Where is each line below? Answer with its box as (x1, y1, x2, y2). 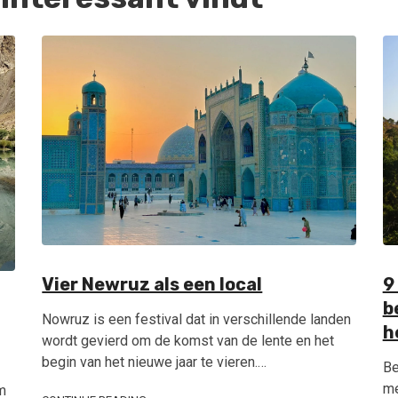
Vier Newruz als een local (42, 273, 263, 295)
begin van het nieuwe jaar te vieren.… (42, 353, 267, 370)
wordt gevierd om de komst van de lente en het (42, 331, 335, 349)
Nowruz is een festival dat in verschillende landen (42, 310, 352, 328)
